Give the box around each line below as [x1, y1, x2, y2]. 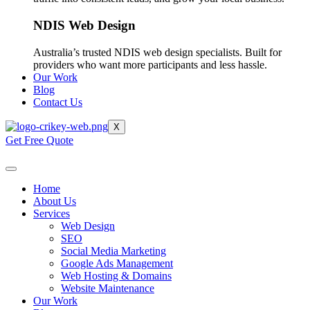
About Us [33, 194, 76, 207]
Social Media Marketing [61, 244, 166, 257]
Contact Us [33, 95, 82, 108]
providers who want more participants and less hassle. [33, 58, 267, 71]
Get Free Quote [6, 134, 73, 146]
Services [33, 207, 70, 219]
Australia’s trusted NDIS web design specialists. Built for [33, 46, 282, 58]
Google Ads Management [61, 257, 173, 269]
